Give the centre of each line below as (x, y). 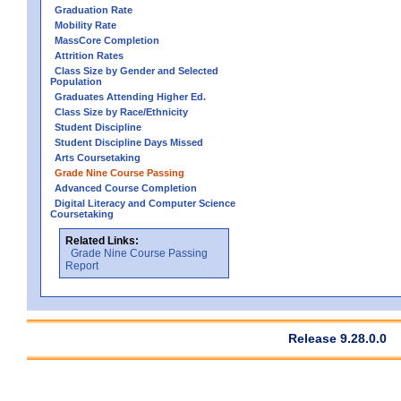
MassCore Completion (107, 40)
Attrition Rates (89, 55)
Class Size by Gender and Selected (137, 70)
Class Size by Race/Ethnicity (121, 111)
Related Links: (102, 240)
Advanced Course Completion (126, 188)
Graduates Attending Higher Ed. (130, 96)
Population (76, 81)
